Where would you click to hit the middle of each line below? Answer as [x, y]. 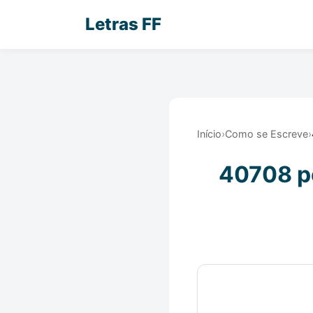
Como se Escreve [267, 134]
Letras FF [123, 24]
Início [209, 134]
